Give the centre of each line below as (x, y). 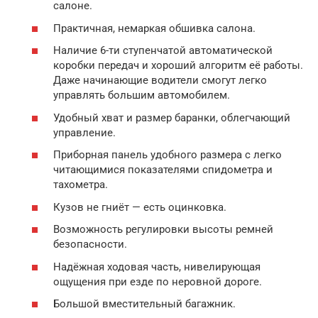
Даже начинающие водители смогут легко (160, 80)
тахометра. (81, 185)
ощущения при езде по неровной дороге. (158, 281)
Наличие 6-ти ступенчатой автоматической (163, 50)
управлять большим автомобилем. (142, 95)
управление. (84, 132)
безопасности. (90, 244)
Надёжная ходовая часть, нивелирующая (157, 267)
